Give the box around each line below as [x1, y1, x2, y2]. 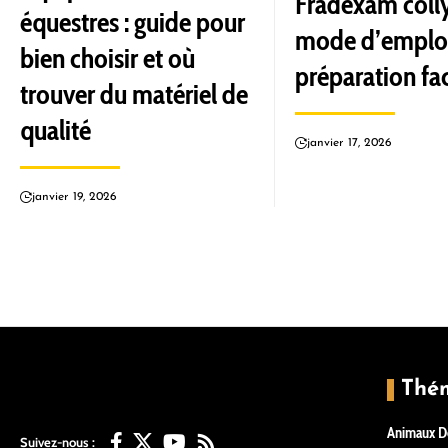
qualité [20, 113, 91, 147]
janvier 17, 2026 [307, 137, 392, 149]
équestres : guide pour [20, 5, 245, 39]
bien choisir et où [20, 41, 195, 75]
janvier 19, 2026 [32, 191, 117, 203]
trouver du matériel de [20, 77, 248, 111]
